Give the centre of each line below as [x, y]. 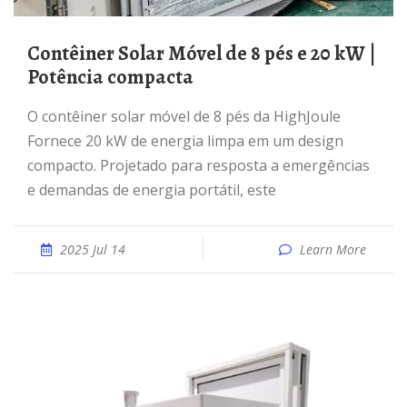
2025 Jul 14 [93, 249]
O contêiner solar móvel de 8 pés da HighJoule [33, 116]
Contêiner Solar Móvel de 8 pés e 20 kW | [34, 54]
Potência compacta [110, 77]
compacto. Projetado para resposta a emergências [199, 165]
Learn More [333, 249]
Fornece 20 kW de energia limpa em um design [185, 141]
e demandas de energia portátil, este [152, 190]
